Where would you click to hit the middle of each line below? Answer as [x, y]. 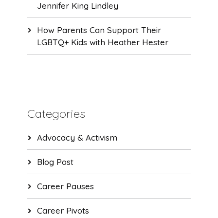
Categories [56, 113]
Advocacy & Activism [77, 137]
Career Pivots [63, 210]
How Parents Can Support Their [99, 30]
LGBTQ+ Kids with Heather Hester [102, 42]
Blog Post [55, 162]
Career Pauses [65, 186]
